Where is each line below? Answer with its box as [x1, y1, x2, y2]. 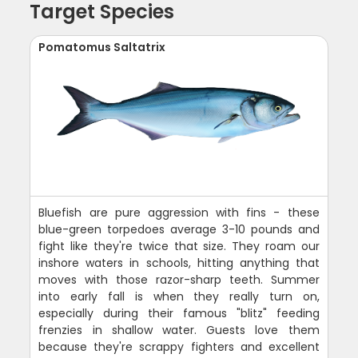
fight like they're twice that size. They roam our [38, 237, 320, 254]
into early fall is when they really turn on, [38, 288, 320, 304]
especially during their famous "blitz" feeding [38, 304, 320, 321]
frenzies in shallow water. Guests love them [38, 321, 320, 338]
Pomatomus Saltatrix [38, 38, 166, 55]
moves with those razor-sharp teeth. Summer [38, 271, 320, 288]
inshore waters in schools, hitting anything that [38, 254, 320, 271]
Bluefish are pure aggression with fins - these [38, 204, 320, 221]
